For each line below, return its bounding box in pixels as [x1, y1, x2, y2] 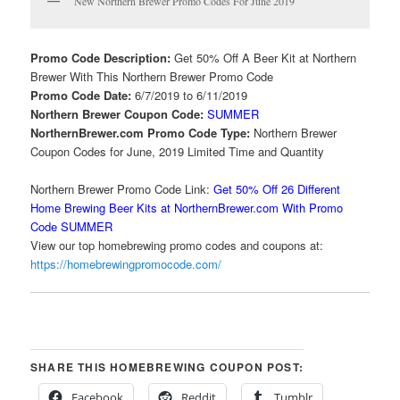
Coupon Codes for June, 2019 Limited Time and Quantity [30, 142, 325, 160]
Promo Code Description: [30, 48, 175, 66]
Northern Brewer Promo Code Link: [30, 179, 211, 197]
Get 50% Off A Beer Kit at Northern [174, 48, 357, 66]
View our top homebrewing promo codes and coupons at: [30, 236, 331, 254]
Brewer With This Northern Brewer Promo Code [30, 67, 274, 85]
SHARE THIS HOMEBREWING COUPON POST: [30, 359, 304, 376]
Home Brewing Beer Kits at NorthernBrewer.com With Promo [30, 198, 344, 216]
